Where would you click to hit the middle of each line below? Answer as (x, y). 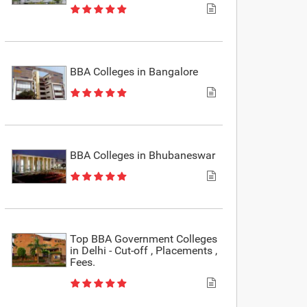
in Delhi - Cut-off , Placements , (144, 250)
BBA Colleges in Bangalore (134, 71)
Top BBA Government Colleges (144, 238)
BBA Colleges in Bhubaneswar (143, 155)
